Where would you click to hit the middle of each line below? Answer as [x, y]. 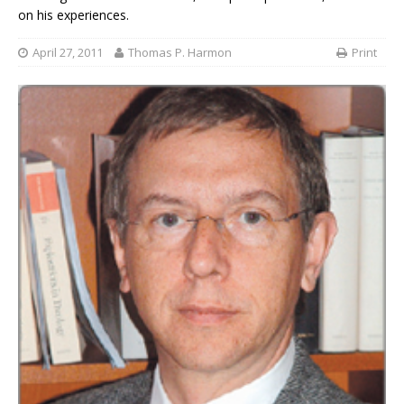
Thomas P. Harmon [180, 52]
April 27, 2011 [68, 52]
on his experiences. [73, 15]
